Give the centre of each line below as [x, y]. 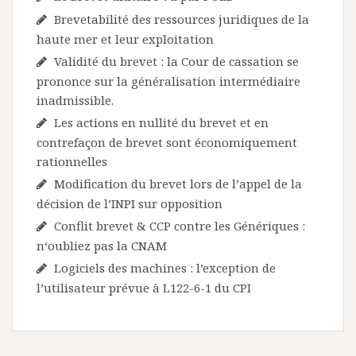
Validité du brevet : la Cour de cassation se [176, 61]
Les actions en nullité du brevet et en [161, 122]
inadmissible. [75, 100]
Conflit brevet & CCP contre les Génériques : [180, 226]
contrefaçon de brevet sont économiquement [167, 142]
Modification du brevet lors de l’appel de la [178, 184]
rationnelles [72, 161]
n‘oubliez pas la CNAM [103, 246]
